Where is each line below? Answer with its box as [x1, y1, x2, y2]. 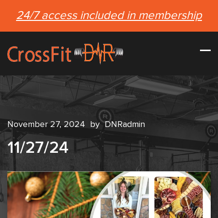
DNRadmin [105, 120, 145, 129]
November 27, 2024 [7, 120, 88, 129]
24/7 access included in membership [16, 10, 202, 21]
